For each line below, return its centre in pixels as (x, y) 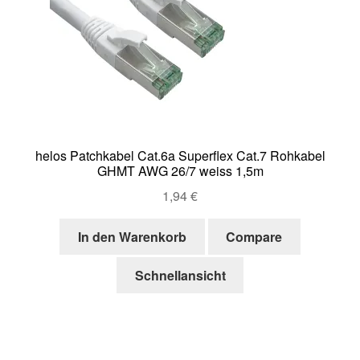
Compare (254, 236)
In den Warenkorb (132, 236)
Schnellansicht (180, 276)
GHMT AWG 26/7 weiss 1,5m (180, 171)
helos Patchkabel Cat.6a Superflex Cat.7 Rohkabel (180, 156)
